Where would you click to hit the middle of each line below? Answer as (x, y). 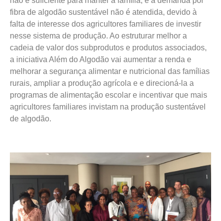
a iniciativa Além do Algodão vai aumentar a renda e (101, 60)
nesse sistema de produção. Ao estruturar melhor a (98, 36)
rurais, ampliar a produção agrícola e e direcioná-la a (102, 83)
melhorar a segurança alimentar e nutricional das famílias (110, 72)
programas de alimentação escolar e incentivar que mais (109, 95)
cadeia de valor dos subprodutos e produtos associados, (108, 48)
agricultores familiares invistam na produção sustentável (108, 107)
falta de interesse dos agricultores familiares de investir (106, 24)
